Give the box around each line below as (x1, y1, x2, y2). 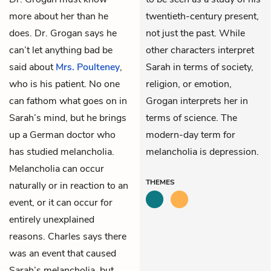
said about (9, 60, 56, 74)
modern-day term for (146, 128, 235, 142)
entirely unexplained (9, 212, 94, 226)
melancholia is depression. (146, 145, 259, 158)
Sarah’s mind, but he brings (9, 111, 126, 125)
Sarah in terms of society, (146, 60, 253, 74)
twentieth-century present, (146, 9, 259, 23)
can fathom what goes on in (9, 94, 127, 108)
